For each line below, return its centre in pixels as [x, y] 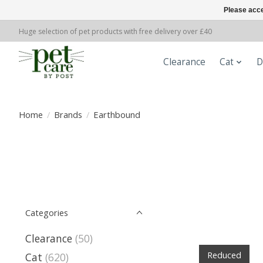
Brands [68, 114]
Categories [47, 213]
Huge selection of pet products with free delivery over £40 [115, 31]
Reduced [224, 254]
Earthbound [117, 114]
